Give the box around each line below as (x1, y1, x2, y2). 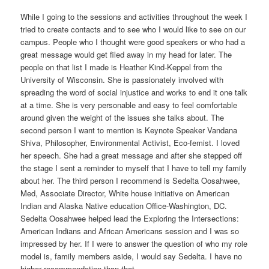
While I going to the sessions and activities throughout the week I (20, 11, 248, 23)
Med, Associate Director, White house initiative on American (20, 187, 230, 199)
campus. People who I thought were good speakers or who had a (20, 36, 246, 48)
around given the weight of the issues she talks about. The (20, 112, 225, 124)
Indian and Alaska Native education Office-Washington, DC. (20, 200, 228, 212)
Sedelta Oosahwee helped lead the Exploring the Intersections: (20, 213, 240, 225)
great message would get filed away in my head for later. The (20, 49, 232, 61)
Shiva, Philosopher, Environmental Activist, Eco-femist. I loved (20, 137, 240, 149)
